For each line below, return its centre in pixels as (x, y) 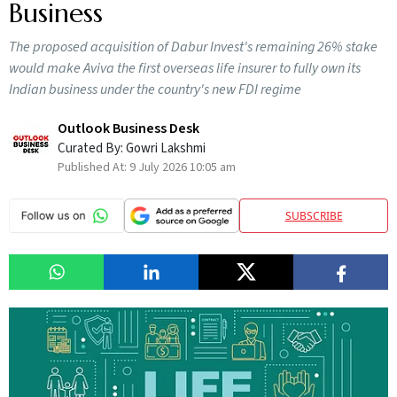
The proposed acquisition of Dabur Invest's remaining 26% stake (193, 47)
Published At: (93, 167)
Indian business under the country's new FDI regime (155, 90)
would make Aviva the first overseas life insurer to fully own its (185, 68)
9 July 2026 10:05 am (183, 167)
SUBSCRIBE (314, 215)
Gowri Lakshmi (166, 148)
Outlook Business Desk (128, 128)
